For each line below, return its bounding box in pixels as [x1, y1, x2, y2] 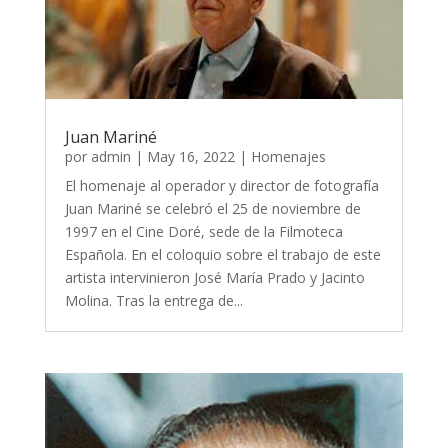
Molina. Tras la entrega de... [64, 291, 243, 311]
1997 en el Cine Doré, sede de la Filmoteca [64, 222, 343, 242]
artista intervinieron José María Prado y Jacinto [64, 268, 365, 288]
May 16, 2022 [146, 147, 235, 167]
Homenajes [250, 147, 326, 167]
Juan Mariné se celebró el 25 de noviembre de [64, 199, 361, 219]
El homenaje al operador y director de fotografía [64, 176, 379, 196]
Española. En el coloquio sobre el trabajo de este [64, 245, 381, 265]
